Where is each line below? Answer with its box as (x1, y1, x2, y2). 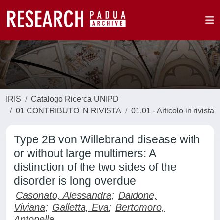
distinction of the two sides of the (14, 161, 177, 173)
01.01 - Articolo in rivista (131, 107, 214, 115)
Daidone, (118, 190, 157, 201)
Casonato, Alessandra (16, 190, 111, 201)
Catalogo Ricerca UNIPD (31, 95, 119, 103)
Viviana (14, 202, 45, 213)
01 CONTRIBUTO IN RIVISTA (16, 107, 121, 115)
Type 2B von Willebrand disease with (14, 133, 200, 146)
